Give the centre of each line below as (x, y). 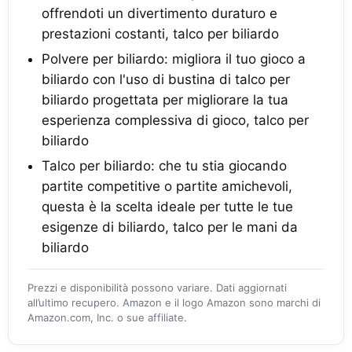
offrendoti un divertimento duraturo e (159, 14)
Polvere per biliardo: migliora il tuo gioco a (174, 59)
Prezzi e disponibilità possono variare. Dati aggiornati (157, 288)
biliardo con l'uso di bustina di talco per (166, 80)
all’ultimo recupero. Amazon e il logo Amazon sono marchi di (174, 303)
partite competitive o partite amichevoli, (167, 187)
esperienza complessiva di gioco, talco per (175, 121)
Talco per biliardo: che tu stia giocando (164, 166)
